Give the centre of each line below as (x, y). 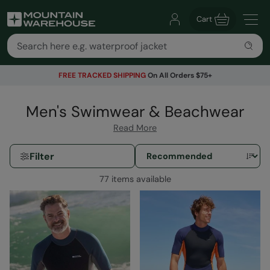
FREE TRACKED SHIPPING (102, 75)
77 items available (135, 179)
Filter (42, 156)
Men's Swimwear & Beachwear (135, 112)
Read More (135, 128)
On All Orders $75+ (179, 75)
